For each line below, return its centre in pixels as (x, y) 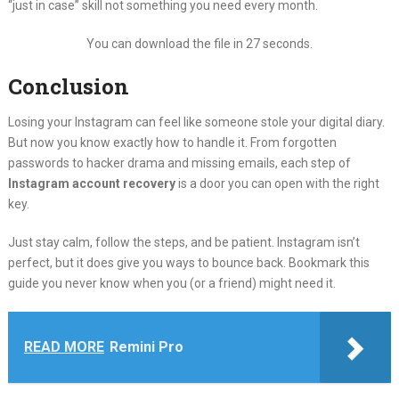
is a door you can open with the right (277, 183)
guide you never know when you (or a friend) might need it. (171, 283)
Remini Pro (146, 346)
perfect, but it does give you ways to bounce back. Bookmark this (188, 262)
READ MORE (64, 346)
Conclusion (68, 86)
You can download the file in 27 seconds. (199, 43)
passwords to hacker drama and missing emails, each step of (179, 163)
